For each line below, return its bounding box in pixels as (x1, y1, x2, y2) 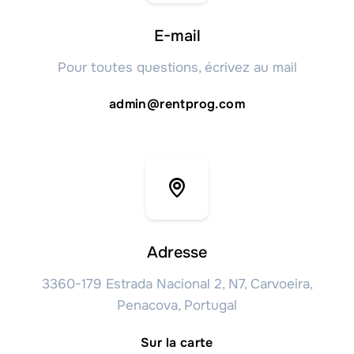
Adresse (147, 243, 207, 263)
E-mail (153, 25, 201, 46)
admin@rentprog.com (108, 96, 246, 113)
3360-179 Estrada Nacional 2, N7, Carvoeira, (41, 276, 313, 293)
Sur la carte (141, 333, 213, 351)
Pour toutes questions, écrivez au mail (57, 58, 297, 76)
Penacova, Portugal (117, 297, 237, 314)
